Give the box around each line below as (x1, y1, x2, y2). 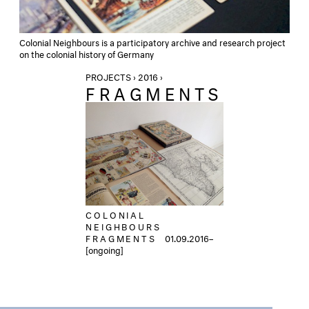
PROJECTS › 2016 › (86, 68, 165, 83)
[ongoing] (86, 241, 123, 256)
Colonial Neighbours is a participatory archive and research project (19, 34, 286, 48)
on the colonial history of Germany (19, 46, 154, 60)
